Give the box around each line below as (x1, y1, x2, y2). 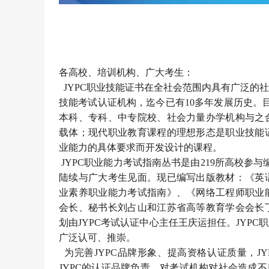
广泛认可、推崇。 (59, 232, 136, 243)
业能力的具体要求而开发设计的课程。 (59, 142, 222, 153)
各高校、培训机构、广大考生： (59, 67, 196, 77)
